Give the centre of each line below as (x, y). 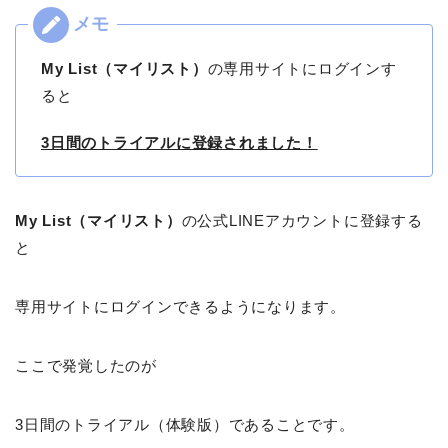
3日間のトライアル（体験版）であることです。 (185, 425)
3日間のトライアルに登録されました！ (179, 143)
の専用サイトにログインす (302, 69)
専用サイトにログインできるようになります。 (180, 307)
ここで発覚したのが (86, 366)
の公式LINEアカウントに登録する (302, 221)
